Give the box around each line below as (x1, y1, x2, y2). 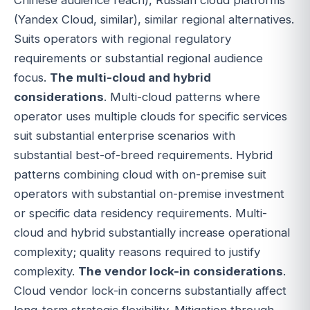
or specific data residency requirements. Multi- (14, 206, 267, 220)
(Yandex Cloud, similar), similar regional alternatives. (14, 12, 294, 26)
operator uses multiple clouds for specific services (14, 109, 287, 123)
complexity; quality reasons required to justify (14, 244, 260, 259)
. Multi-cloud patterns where (104, 89, 260, 104)
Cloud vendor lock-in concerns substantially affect (14, 283, 286, 298)
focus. (14, 70, 50, 84)
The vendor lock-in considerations (78, 264, 283, 278)
